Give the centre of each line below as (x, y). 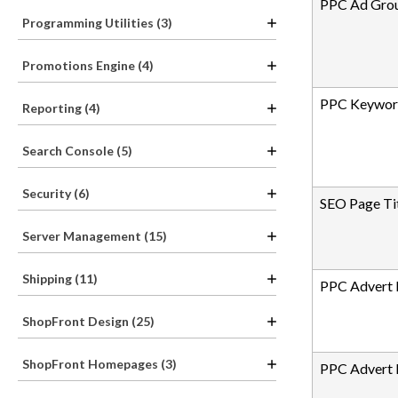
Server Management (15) (95, 236)
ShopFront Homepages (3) (99, 364)
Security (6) (56, 193)
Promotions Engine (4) (88, 65)
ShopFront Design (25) (88, 321)
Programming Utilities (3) (97, 23)
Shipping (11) (60, 279)
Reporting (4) (61, 108)
